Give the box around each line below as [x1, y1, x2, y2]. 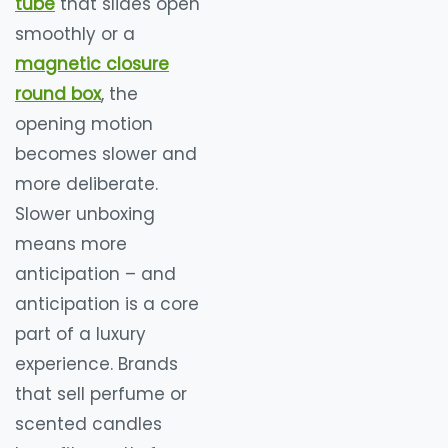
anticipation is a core [15, 292, 199, 317]
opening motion [15, 112, 153, 137]
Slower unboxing [15, 202, 155, 227]
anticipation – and [15, 262, 176, 287]
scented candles [15, 412, 162, 437]
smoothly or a [15, 22, 135, 47]
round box [15, 82, 101, 107]
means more [15, 232, 127, 257]
